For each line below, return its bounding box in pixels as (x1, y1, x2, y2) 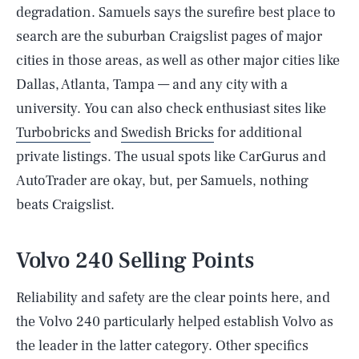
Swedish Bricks (121, 123, 214, 142)
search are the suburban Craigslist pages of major (16, 26, 322, 46)
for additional (214, 123, 302, 142)
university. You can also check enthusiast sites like (16, 99, 326, 118)
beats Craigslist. (16, 195, 115, 214)
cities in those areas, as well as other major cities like (16, 50, 340, 70)
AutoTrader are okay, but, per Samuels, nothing (16, 171, 309, 190)
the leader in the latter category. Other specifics (16, 336, 309, 355)
